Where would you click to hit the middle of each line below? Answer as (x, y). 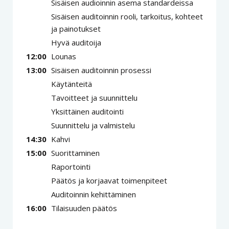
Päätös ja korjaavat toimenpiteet (109, 181)
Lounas (64, 56)
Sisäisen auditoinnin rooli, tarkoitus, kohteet (127, 17)
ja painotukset (76, 29)
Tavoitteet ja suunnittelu (94, 98)
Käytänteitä (72, 84)
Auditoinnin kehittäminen (94, 194)
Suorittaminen (75, 153)
